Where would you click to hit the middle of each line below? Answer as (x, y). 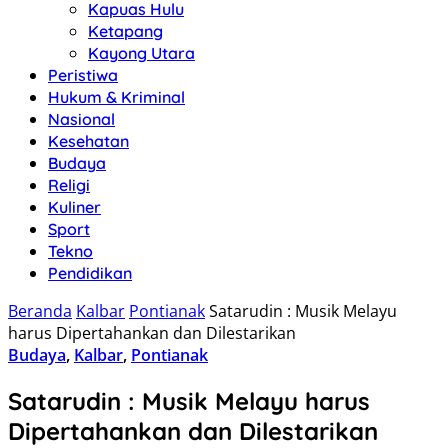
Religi (69, 185)
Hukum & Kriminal (116, 97)
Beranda (40, 311)
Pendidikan (90, 273)
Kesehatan (88, 141)
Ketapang (125, 31)
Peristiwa (83, 75)
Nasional (81, 119)
